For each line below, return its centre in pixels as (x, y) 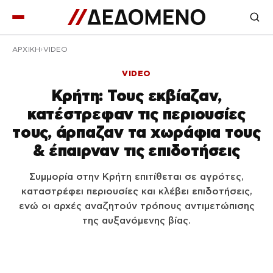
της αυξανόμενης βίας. (136, 220)
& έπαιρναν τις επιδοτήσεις (136, 150)
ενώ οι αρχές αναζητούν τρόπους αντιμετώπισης (136, 206)
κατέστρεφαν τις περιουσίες (136, 114)
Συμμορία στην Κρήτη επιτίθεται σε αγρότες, (136, 176)
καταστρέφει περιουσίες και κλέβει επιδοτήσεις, (136, 191)
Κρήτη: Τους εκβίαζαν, (136, 95)
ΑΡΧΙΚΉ (27, 49)
